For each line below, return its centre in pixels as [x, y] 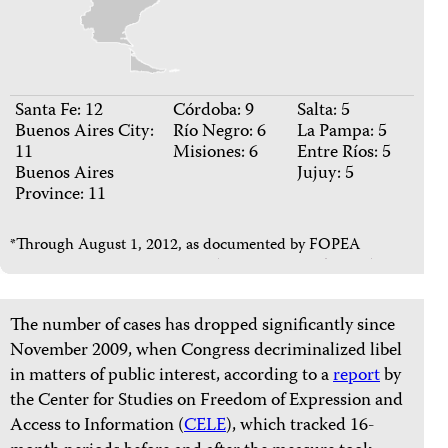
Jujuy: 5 [325, 175]
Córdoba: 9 [213, 112]
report [356, 377]
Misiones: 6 [215, 154]
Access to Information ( [97, 427]
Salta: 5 [323, 112]
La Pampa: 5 [342, 133]
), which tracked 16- [300, 427]
